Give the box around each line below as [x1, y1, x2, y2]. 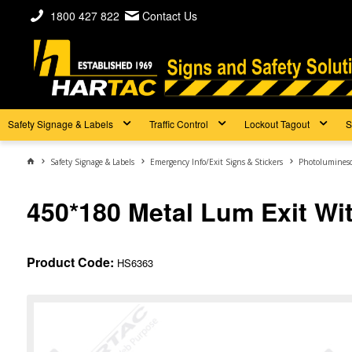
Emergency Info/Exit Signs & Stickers [149, 156, 283, 167]
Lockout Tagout [244, 117, 310, 130]
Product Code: [26, 253, 114, 271]
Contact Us [141, 8, 197, 24]
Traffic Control [149, 117, 208, 130]
